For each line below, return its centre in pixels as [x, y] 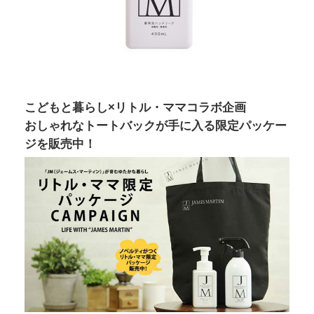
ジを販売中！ [60, 144]
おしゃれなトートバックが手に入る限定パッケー [156, 125]
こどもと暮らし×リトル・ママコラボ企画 [135, 107]
